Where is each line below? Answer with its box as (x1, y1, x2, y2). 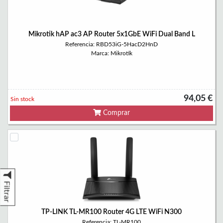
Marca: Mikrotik (91, 50, 132, 56)
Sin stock (10, 96, 34, 102)
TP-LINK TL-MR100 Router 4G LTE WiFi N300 (41, 209, 182, 216)
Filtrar (2, 181, 11, 203)
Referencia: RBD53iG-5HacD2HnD (65, 41, 158, 47)
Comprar (101, 110, 130, 116)
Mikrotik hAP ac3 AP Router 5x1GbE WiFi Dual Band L (28, 31, 195, 38)
